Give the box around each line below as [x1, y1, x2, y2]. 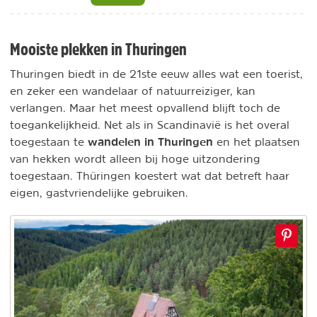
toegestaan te [10, 136, 88, 148]
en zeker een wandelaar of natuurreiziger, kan [10, 85, 255, 97]
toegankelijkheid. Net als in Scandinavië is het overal [10, 119, 289, 131]
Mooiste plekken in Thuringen [10, 40, 187, 58]
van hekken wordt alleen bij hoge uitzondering [10, 153, 260, 165]
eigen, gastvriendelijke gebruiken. [10, 187, 192, 199]
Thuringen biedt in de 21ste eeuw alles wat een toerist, [10, 68, 303, 80]
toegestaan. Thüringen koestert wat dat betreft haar [10, 170, 289, 182]
